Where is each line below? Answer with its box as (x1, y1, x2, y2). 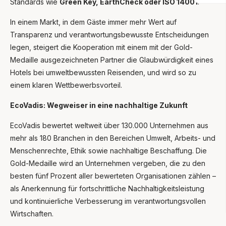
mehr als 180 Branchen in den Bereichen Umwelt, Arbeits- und (10, 133, 215, 142)
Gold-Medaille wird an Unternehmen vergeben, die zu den (10, 158, 205, 167)
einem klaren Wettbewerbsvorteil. (10, 80, 122, 89)
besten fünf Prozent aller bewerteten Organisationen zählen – (10, 171, 216, 180)
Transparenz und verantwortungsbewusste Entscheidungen (10, 30, 209, 39)
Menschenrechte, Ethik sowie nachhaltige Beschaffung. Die (10, 146, 207, 155)
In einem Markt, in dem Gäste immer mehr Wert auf (10, 17, 177, 26)
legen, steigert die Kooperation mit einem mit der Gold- (10, 42, 193, 51)
